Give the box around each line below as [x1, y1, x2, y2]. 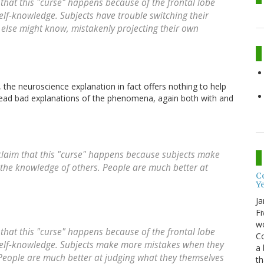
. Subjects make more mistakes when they [55, 239, 224, 252]
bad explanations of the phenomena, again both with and [15, 93, 233, 104]
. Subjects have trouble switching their [55, 9, 209, 22]
